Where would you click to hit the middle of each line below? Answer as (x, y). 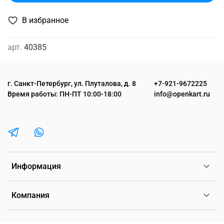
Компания (30, 195)
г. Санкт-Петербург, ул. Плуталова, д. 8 (72, 84)
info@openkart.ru (182, 94)
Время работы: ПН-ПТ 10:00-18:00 (64, 94)
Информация (36, 166)
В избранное (45, 20)
